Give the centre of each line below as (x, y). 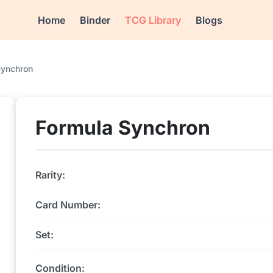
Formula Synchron (123, 128)
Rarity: (50, 175)
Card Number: (68, 205)
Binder (95, 20)
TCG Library (153, 20)
